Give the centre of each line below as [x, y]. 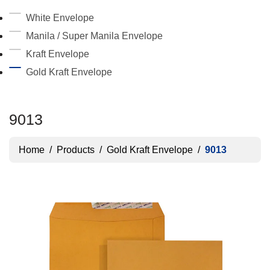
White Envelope [60, 18]
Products [76, 149]
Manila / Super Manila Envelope [94, 36]
